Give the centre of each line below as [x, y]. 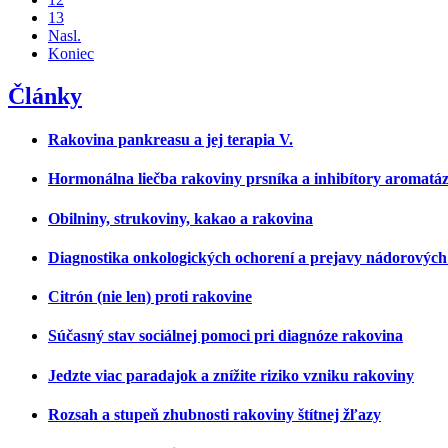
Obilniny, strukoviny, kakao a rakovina [180, 218]
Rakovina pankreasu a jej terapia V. [170, 140]
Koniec [71, 53]
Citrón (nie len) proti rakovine [150, 297]
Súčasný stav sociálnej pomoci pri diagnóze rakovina [225, 336]
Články [45, 95]
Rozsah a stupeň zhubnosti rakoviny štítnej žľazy [214, 415]
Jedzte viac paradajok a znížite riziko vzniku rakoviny [231, 375]
